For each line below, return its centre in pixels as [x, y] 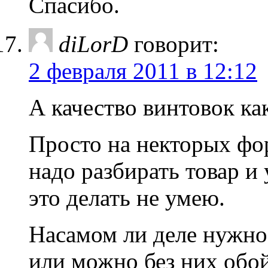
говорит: [176, 44]
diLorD [93, 44]
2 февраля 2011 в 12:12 [143, 71]
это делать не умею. [127, 197]
